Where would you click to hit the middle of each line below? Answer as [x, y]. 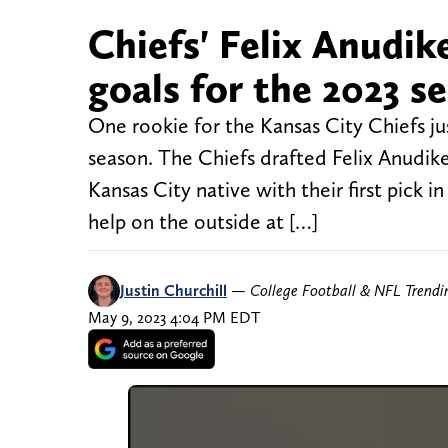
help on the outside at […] [203, 222]
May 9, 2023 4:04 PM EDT [174, 318]
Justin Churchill [173, 291]
